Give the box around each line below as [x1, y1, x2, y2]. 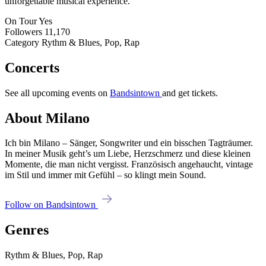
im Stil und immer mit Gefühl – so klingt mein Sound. [5, 170, 206, 180]
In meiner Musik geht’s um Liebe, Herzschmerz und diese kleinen [5, 148, 251, 159]
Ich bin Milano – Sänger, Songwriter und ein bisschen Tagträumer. [5, 138, 253, 148]
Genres [5, 222, 49, 238]
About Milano [5, 110, 90, 126]
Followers [5, 26, 42, 37]
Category [5, 37, 39, 47]
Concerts [5, 59, 59, 75]
